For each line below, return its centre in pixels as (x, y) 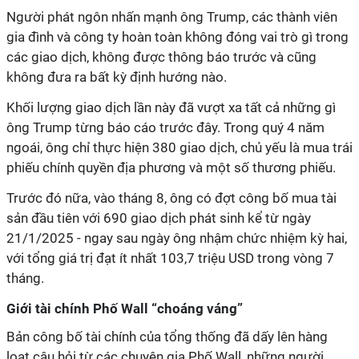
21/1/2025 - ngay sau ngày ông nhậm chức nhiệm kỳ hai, (177, 238)
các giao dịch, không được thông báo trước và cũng (161, 57)
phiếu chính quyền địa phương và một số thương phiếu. (171, 167)
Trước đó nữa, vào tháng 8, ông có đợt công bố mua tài (171, 198)
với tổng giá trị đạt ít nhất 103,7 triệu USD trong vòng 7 (170, 258)
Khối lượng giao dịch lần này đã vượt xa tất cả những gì (171, 107)
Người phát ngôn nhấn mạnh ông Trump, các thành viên (172, 17)
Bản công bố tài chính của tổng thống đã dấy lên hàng (167, 337)
